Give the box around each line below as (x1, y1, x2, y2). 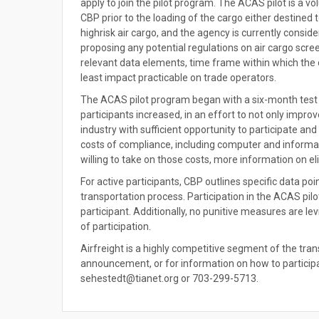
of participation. (80, 221, 151, 232)
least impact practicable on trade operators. (80, 72, 276, 83)
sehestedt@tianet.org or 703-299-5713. (80, 273, 258, 284)
